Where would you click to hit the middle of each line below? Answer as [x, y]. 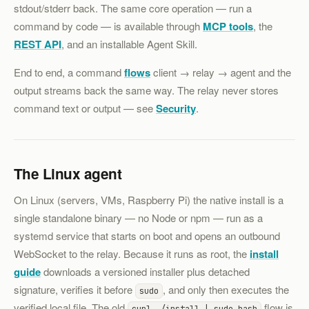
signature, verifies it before [74, 290]
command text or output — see [85, 108]
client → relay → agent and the [221, 72]
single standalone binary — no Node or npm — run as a [138, 218]
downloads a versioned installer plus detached [145, 272]
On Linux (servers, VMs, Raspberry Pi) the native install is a [149, 200]
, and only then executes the [226, 290]
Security [176, 108]
